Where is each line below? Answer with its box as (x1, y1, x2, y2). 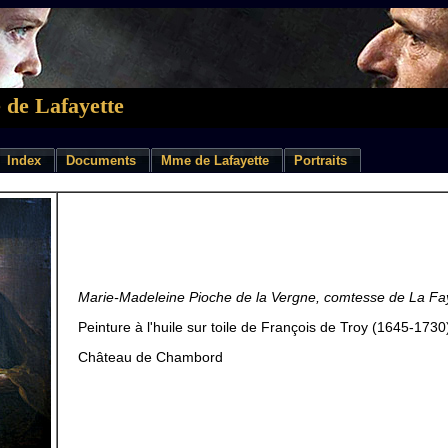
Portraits (294, 153, 347, 168)
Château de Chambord (78, 349, 223, 365)
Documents (66, 153, 136, 168)
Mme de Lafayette (161, 153, 269, 168)
